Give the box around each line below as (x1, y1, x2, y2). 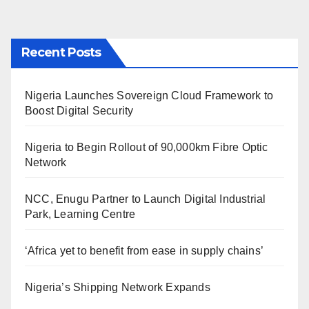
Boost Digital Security (25, 104, 139, 117)
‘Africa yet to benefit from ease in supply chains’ (25, 244, 263, 257)
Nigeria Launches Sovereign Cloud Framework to (25, 89, 274, 101)
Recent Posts (21, 44, 101, 60)
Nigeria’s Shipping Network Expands (25, 281, 210, 293)
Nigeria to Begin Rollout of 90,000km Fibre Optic (25, 141, 268, 153)
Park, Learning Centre (25, 208, 136, 220)
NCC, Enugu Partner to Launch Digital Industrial (25, 192, 266, 205)
